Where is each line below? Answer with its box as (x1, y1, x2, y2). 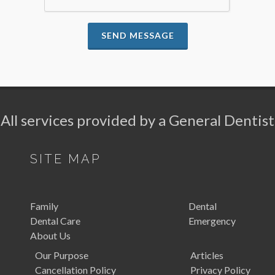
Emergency (188, 215, 236, 227)
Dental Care (29, 215, 80, 227)
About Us (29, 230, 71, 241)
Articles (190, 249, 223, 261)
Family (29, 200, 58, 212)
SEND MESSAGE (101, 30, 174, 41)
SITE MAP (29, 152, 101, 166)
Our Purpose (34, 249, 88, 261)
